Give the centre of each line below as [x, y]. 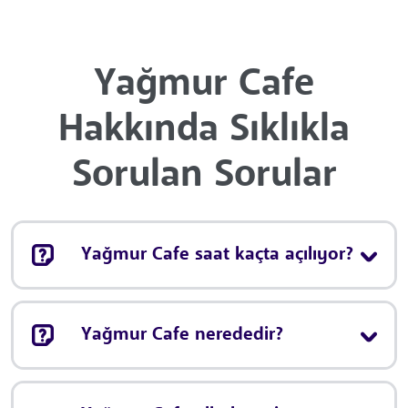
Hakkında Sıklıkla [204, 130]
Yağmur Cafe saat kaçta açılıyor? [217, 255]
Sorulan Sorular [204, 175]
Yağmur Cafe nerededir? [182, 335]
